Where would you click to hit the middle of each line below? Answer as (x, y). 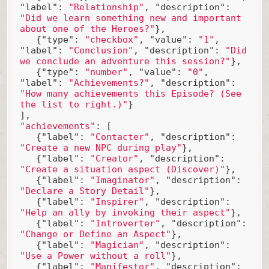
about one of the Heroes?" (87, 29)
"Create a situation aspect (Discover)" (122, 170)
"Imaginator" (122, 180)
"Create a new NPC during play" (101, 148)
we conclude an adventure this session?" (125, 62)
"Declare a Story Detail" (84, 191)
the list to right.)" (74, 105)
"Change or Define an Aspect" (95, 234)
